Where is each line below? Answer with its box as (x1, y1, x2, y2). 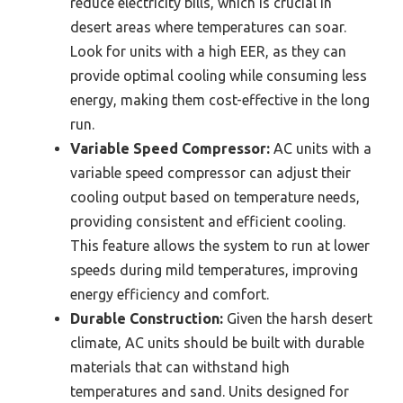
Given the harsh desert (223, 310, 372, 327)
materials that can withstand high (70, 359, 290, 376)
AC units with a (270, 140, 372, 157)
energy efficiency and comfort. (70, 286, 269, 303)
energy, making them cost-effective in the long (70, 92, 370, 109)
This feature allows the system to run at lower (70, 237, 370, 255)
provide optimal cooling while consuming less (70, 67, 367, 85)
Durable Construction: (70, 310, 223, 327)
